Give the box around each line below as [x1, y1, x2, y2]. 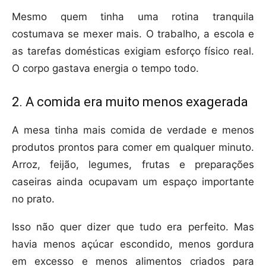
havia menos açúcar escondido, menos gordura [12, 238, 254, 251]
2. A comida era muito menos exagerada [12, 94, 248, 110]
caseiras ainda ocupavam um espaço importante [12, 176, 254, 188]
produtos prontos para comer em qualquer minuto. [12, 141, 254, 154]
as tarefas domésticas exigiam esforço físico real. [12, 45, 254, 58]
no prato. [12, 193, 55, 205]
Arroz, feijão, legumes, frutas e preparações [12, 159, 254, 171]
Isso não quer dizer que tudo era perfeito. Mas [12, 221, 254, 233]
